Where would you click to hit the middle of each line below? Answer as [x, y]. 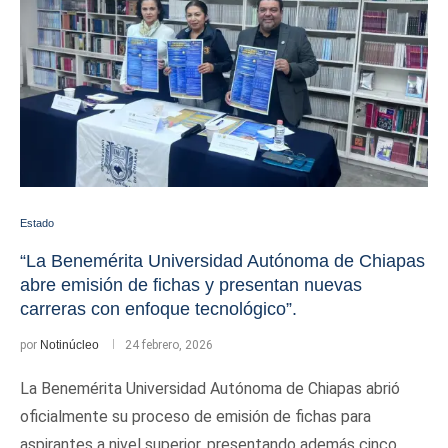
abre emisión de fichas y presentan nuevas [191, 285]
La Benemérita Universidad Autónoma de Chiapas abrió [210, 388]
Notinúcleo [69, 345]
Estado [37, 223]
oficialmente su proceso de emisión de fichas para [195, 416]
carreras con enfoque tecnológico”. [158, 309]
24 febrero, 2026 [169, 345]
